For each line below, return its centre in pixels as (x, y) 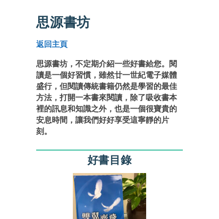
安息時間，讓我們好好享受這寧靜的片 (103, 120)
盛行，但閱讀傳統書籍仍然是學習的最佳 (107, 86)
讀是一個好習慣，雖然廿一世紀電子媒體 (107, 75)
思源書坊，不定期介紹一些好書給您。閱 (107, 64)
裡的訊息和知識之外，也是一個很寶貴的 (107, 109)
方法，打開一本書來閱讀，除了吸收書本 (107, 98)
